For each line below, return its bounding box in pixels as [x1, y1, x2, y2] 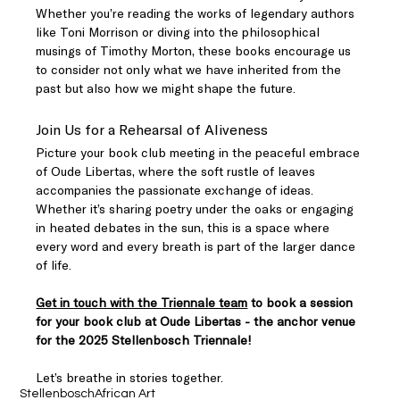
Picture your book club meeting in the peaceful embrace [36, 145, 364, 161]
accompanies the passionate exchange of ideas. [36, 182, 318, 198]
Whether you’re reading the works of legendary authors [36, 5, 359, 21]
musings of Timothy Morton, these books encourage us [36, 43, 355, 59]
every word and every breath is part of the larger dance [36, 238, 360, 254]
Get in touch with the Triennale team [36, 295, 248, 311]
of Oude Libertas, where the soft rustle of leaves [36, 163, 320, 179]
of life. [36, 257, 72, 273]
